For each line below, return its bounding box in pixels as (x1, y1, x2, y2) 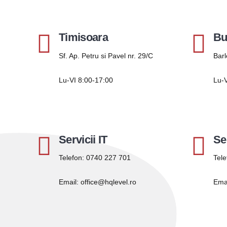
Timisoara (59, 31, 108, 44)
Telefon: (59, 153, 86, 162)
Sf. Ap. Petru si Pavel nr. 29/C (59, 51, 153, 60)
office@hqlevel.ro (81, 177, 136, 186)
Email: (59, 177, 81, 186)
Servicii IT (59, 133, 107, 146)
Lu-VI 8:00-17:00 (59, 75, 113, 84)
